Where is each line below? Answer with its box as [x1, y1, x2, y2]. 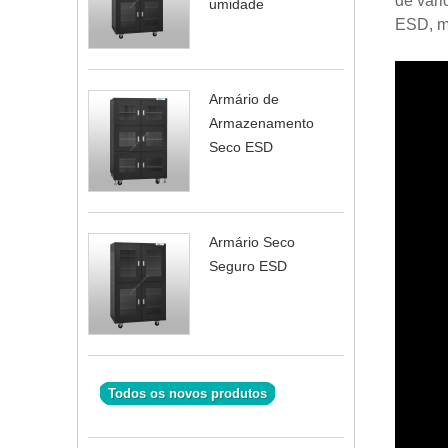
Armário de [209, 91, 279, 107]
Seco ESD [209, 139, 273, 155]
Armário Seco [209, 234, 295, 250]
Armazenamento [209, 115, 314, 131]
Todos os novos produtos [108, 386, 267, 401]
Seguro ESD [209, 258, 287, 274]
